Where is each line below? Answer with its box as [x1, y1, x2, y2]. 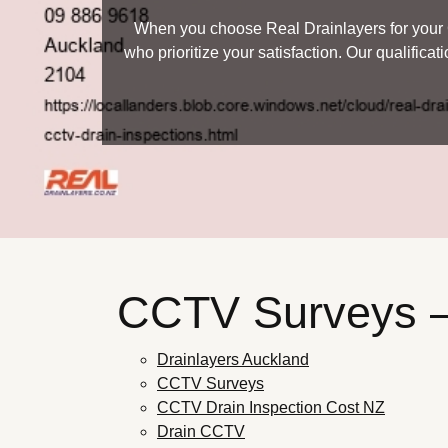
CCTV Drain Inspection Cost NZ [157, 399, 385, 417]
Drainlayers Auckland [157, 351, 309, 369]
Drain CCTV [157, 423, 245, 441]
